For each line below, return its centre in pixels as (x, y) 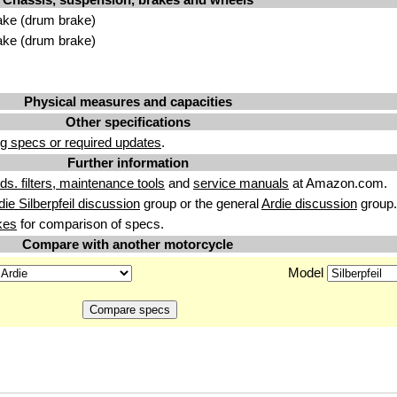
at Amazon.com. (338, 183)
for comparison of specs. (90, 224)
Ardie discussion (309, 203)
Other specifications (128, 122)
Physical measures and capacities (128, 101)
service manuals (241, 183)
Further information (128, 163)
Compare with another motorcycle (128, 244)
